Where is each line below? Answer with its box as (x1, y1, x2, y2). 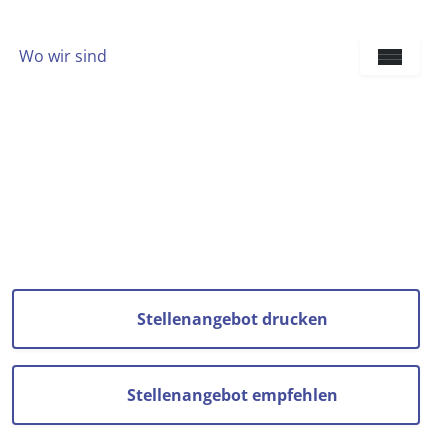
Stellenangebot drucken (136, 308, 328, 330)
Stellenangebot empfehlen (126, 384, 338, 406)
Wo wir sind (18, 45, 107, 67)
